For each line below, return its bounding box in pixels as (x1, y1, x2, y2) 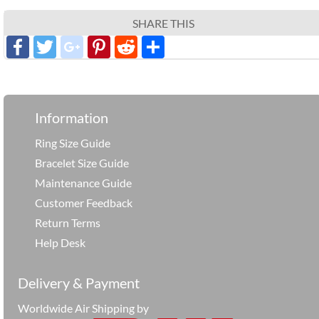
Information (35, 108, 109, 126)
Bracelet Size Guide (35, 155, 130, 169)
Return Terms (35, 215, 101, 229)
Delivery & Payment (18, 273, 140, 291)
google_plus (83, 32, 200, 61)
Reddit (137, 32, 204, 61)
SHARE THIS (132, 16, 194, 30)
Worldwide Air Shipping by (18, 300, 149, 315)
